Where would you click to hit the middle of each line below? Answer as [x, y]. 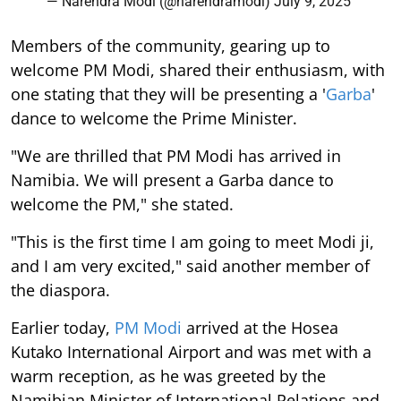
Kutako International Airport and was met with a [191, 351]
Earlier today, [63, 327]
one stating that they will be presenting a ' [168, 94]
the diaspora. [60, 290]
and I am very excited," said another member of [190, 265]
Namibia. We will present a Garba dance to [172, 179]
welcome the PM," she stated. [122, 204]
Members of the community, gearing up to [171, 45]
